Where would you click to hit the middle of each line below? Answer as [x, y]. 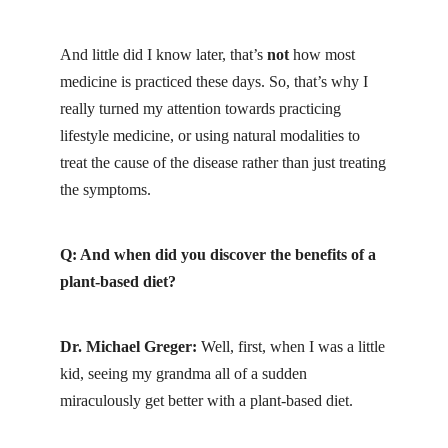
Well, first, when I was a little [291, 347]
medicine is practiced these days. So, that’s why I [214, 81]
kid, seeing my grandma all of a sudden [183, 374]
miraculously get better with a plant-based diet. [206, 401]
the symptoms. [105, 189]
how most [322, 54]
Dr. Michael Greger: [128, 347]
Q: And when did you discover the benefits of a [218, 254]
